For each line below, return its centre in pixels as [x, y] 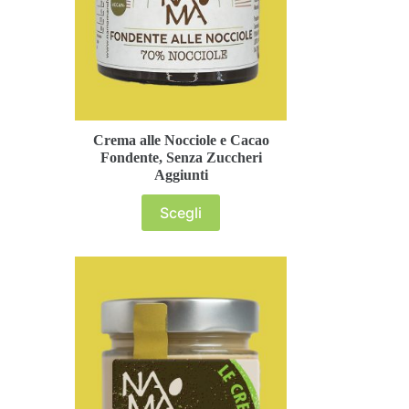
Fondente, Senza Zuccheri [181, 158]
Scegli [181, 213]
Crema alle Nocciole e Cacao [181, 141]
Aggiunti [181, 175]
